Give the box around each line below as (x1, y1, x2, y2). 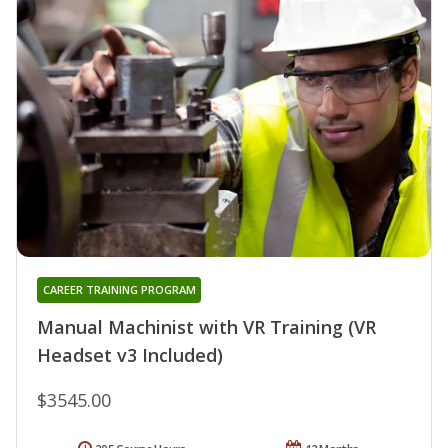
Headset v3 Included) (37, 343, 223, 368)
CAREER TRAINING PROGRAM (42, 282, 196, 298)
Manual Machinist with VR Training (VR (37, 315, 376, 340)
